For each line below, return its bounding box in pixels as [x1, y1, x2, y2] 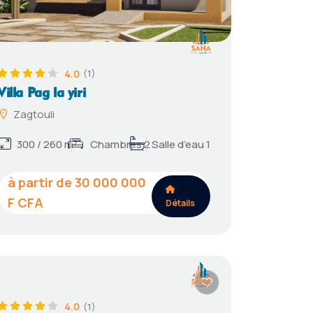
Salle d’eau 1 [152, 136, 210, 152]
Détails [166, 196, 196, 209]
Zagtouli [13, 106, 54, 122]
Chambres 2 [90, 136, 151, 152]
